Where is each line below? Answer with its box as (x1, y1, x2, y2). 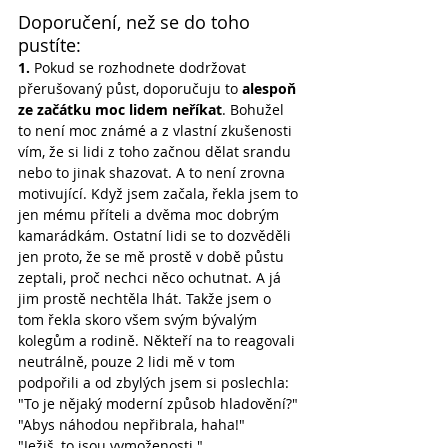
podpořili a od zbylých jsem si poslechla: (18, 372, 289, 392)
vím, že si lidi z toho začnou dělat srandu (18, 141, 295, 161)
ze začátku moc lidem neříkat (18, 99, 222, 119)
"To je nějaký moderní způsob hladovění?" (18, 393, 298, 413)
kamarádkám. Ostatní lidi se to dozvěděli (18, 225, 295, 245)
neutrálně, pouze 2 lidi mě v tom (18, 351, 239, 371)
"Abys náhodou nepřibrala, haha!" (18, 414, 245, 434)
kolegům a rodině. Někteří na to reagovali (18, 330, 299, 350)
